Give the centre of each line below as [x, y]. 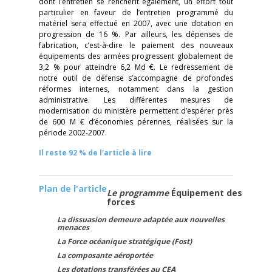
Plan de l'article [73, 189]
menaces [73, 227]
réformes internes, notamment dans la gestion [136, 89]
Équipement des [207, 193]
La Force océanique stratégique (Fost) [124, 241]
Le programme [139, 193]
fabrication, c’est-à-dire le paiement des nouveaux [136, 45]
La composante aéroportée [105, 255]
